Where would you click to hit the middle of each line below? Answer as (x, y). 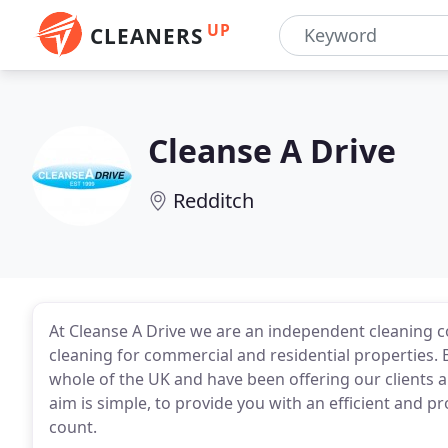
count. (73, 427)
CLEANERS (146, 36)
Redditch (213, 200)
